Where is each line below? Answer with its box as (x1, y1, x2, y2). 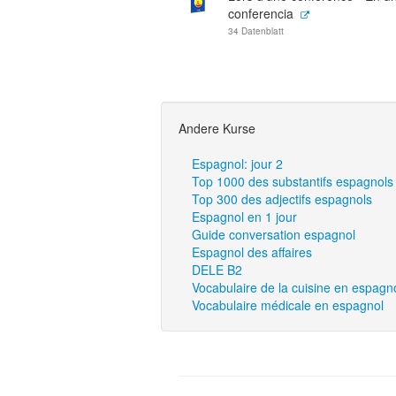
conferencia (228, 4, 293, 22)
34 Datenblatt (228, 25, 284, 37)
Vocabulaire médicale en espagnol (192, 296, 384, 314)
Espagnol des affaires (192, 243, 312, 261)
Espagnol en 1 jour (192, 208, 297, 225)
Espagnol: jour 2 (192, 155, 283, 172)
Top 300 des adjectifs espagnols (192, 190, 372, 208)
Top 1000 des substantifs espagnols (192, 172, 393, 190)
